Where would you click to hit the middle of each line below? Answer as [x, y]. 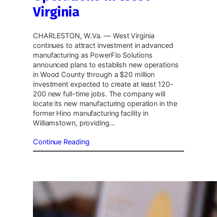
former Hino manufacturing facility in [91, 114]
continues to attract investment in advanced [103, 46]
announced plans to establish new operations [106, 65]
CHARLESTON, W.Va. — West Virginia [94, 36]
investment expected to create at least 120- [103, 85]
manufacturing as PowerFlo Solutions [93, 55]
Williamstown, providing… [74, 123]
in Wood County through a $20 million [94, 75]
